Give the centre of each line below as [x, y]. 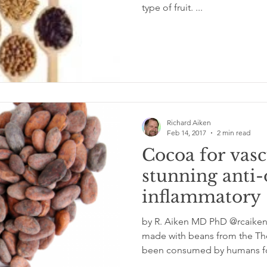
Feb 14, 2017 [187, 133]
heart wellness [202, 218]
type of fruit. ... [172, 7]
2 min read [234, 133]
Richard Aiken [189, 122]
